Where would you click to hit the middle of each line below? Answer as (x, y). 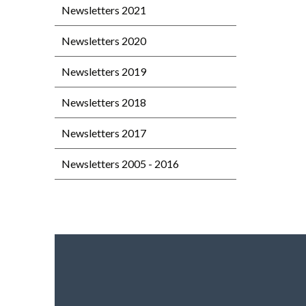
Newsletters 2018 (104, 102)
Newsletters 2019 (104, 71)
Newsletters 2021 (104, 10)
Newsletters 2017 (104, 133)
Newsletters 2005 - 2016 (120, 164)
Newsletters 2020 (104, 41)
